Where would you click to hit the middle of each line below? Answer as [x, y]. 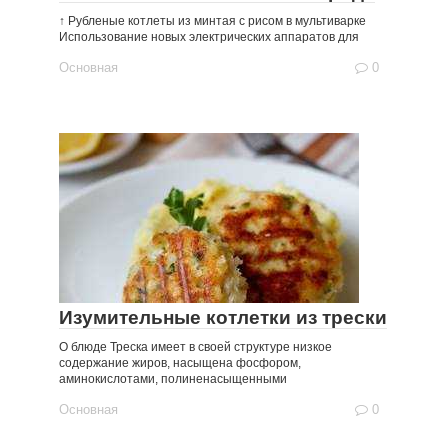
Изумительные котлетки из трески [223, 317]
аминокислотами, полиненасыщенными [173, 379]
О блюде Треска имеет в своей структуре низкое [195, 347]
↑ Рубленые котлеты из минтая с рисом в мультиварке [212, 21]
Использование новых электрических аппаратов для [209, 37]
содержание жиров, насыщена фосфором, [180, 363]
